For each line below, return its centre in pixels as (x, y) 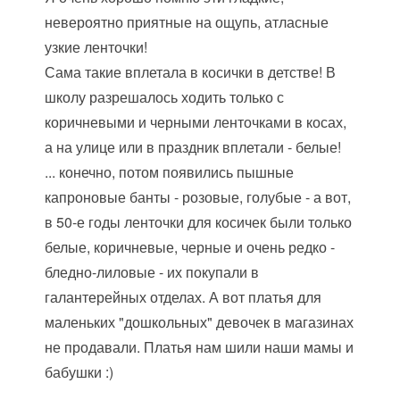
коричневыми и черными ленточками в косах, (196, 122)
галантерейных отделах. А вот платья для (183, 297)
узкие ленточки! (96, 47)
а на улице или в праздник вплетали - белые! (193, 147)
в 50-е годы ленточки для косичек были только (199, 222)
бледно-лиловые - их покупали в (152, 272)
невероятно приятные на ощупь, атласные (187, 22)
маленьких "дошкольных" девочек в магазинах (200, 322)
